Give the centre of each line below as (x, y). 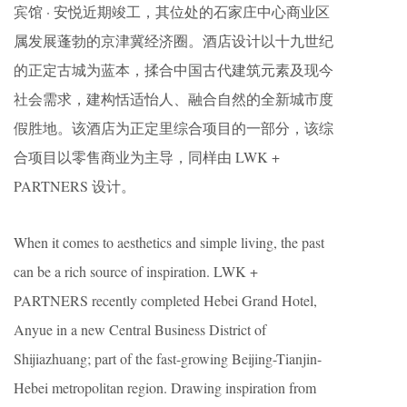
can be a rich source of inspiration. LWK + (136, 271)
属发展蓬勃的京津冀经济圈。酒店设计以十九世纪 (174, 40)
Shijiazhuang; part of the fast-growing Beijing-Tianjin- (168, 358)
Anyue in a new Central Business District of (140, 329)
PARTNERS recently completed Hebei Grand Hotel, (165, 300)
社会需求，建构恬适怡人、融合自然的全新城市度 (174, 99)
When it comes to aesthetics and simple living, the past (169, 242)
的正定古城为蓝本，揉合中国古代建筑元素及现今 (174, 69)
